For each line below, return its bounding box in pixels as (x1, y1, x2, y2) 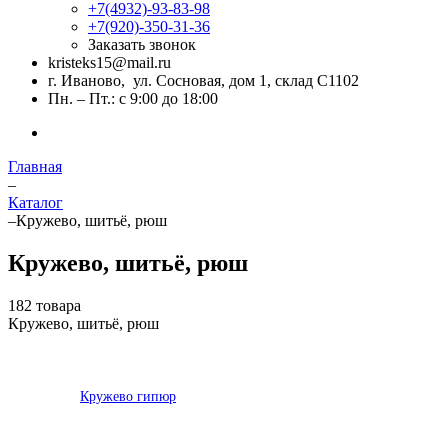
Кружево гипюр (80, 388, 176, 404)
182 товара (8, 296, 81, 314)
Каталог (8, 194, 63, 211)
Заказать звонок (88, 36, 196, 53)
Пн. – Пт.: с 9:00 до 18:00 (48, 90, 218, 107)
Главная (8, 158, 62, 175)
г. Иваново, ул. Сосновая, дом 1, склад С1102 (48, 72, 359, 89)
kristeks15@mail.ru (48, 54, 171, 71)
